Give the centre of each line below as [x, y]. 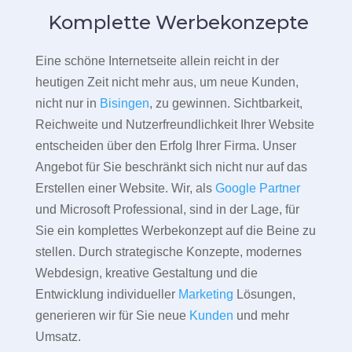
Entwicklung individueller [106, 295]
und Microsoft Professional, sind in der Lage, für [167, 210]
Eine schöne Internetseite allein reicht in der [157, 61]
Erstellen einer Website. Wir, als [125, 189]
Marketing [205, 295]
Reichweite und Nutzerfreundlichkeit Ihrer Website [174, 125]
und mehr [261, 316]
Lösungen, [264, 295]
